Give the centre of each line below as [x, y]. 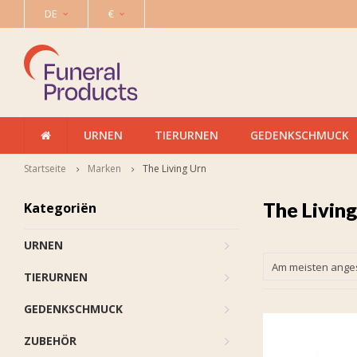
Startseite [45, 169]
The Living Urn [175, 169]
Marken [104, 169]
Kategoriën [60, 208]
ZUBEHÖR [50, 341]
